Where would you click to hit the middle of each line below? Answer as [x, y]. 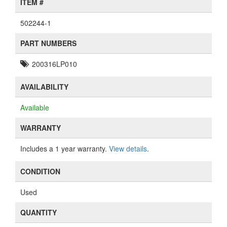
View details [128, 148]
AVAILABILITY [44, 87]
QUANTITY [39, 212]
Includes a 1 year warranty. [65, 148]
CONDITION [40, 171]
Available [35, 107]
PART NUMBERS [48, 43]
